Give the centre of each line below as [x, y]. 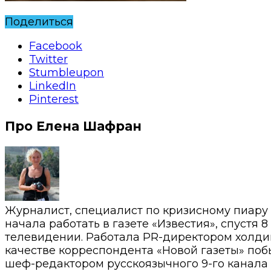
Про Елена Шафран [73, 126]
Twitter [48, 59]
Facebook [56, 46]
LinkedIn [53, 86]
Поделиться [39, 21]
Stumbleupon [67, 72]
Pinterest [54, 99]
